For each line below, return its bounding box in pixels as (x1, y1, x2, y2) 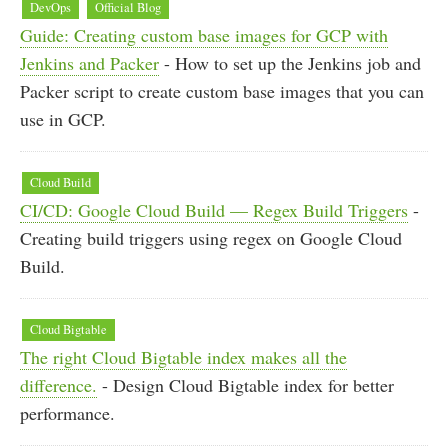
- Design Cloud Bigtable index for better (97, 372, 394, 397)
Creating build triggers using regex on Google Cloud (20, 226, 402, 251)
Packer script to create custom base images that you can (20, 79, 424, 104)
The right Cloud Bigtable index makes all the (20, 344, 347, 369)
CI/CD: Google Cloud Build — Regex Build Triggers (20, 198, 408, 223)
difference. (20, 372, 97, 397)
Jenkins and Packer (20, 51, 159, 76)
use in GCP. (20, 107, 106, 132)
